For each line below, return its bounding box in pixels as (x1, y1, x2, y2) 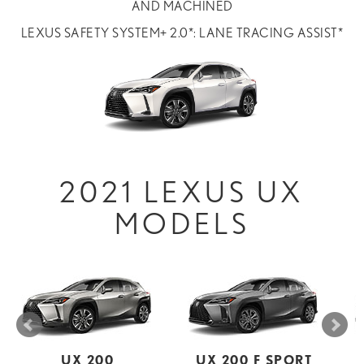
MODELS (114, 205, 250, 241)
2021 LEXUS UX (59, 173, 305, 210)
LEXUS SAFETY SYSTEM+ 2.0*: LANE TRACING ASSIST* (20, 24, 344, 41)
